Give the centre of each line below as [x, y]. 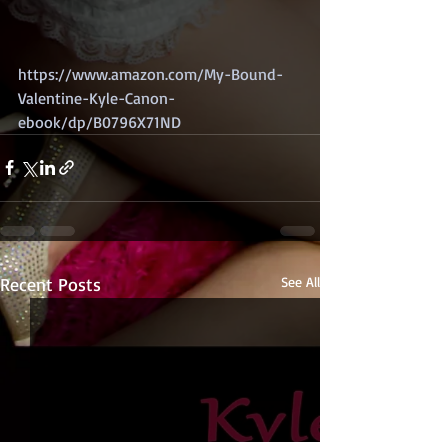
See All [300, 281]
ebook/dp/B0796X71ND [99, 121]
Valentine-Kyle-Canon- [96, 97]
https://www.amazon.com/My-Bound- [150, 73]
